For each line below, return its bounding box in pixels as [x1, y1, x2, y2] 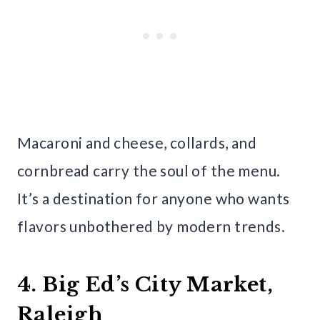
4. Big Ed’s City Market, [17, 271, 274, 297]
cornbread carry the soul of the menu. [17, 161, 281, 179]
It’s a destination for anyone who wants [17, 189, 290, 207]
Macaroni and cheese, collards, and [17, 133, 257, 151]
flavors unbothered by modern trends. [17, 216, 286, 235]
